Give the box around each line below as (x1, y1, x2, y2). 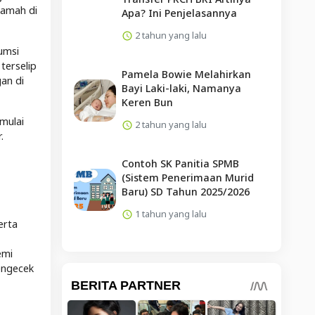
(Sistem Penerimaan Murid (121, 170, 254, 184)
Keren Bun (121, 95, 173, 109)
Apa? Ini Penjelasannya (121, 6, 237, 20)
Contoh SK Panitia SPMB (121, 156, 239, 170)
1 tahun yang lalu (132, 207, 207, 220)
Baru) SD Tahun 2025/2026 (121, 184, 250, 198)
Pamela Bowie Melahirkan (121, 67, 251, 81)
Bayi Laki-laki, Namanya (121, 81, 241, 95)
